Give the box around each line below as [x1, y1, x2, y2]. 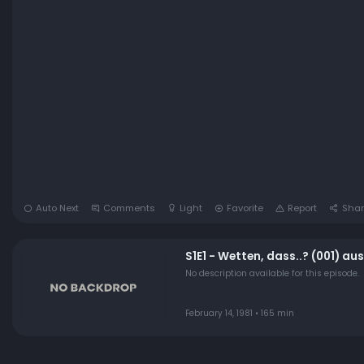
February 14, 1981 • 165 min [184, 307, 294, 320]
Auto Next [35, 201, 79, 215]
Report [288, 201, 318, 215]
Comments [103, 201, 155, 215]
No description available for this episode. [184, 266, 359, 279]
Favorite [227, 201, 264, 215]
